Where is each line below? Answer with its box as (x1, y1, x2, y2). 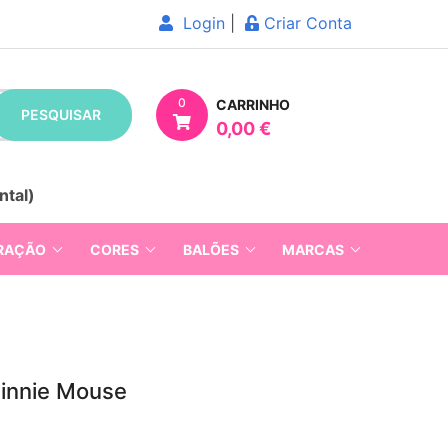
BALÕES (182, 240, 239, 258)
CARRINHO (215, 96, 290, 113)
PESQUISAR (20, 106, 101, 123)
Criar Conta (259, 13, 352, 33)
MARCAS (282, 240, 345, 258)
